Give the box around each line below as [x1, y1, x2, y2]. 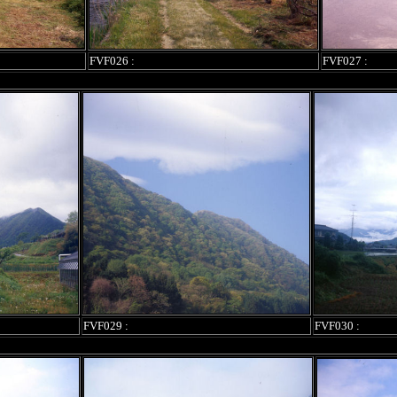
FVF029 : [82, 319, 128, 332]
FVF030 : [314, 319, 360, 332]
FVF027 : [323, 54, 368, 67]
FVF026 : [90, 54, 135, 67]
